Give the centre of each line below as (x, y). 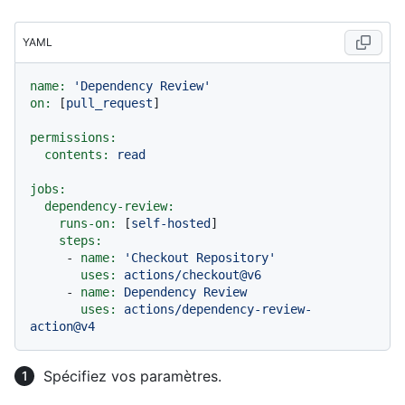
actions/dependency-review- (218, 310)
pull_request (109, 104)
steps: (80, 241)
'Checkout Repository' (200, 258)
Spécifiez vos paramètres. (132, 377)
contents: (77, 155)
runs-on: (88, 224)
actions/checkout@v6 (193, 275)
